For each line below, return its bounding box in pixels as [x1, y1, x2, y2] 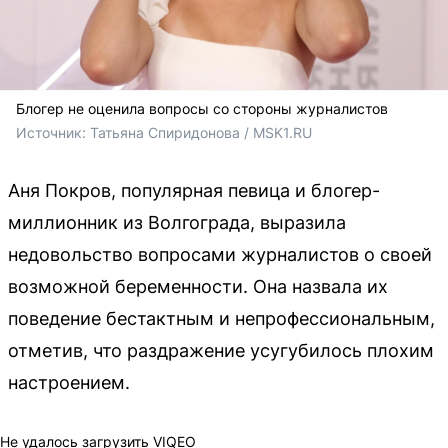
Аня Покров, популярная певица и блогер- [8, 179, 380, 201]
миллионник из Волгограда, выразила [8, 211, 346, 233]
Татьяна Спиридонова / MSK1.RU [90, 123, 312, 141]
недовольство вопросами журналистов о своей [8, 243, 432, 265]
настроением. [8, 371, 130, 393]
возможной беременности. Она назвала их [8, 275, 388, 297]
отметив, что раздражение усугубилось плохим [8, 339, 434, 361]
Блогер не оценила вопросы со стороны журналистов [16, 99, 388, 117]
